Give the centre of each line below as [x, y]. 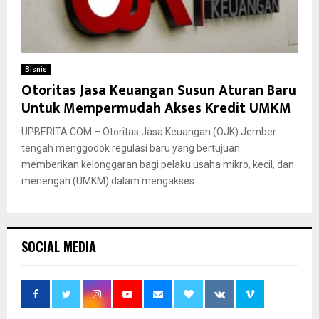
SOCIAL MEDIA [59, 246]
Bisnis [36, 69]
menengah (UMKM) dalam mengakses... [111, 181]
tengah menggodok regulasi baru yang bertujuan [131, 148]
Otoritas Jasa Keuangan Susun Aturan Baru [159, 90]
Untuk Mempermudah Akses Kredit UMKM [156, 108]
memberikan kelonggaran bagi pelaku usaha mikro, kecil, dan [158, 164]
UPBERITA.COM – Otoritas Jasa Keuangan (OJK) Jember [149, 131]
